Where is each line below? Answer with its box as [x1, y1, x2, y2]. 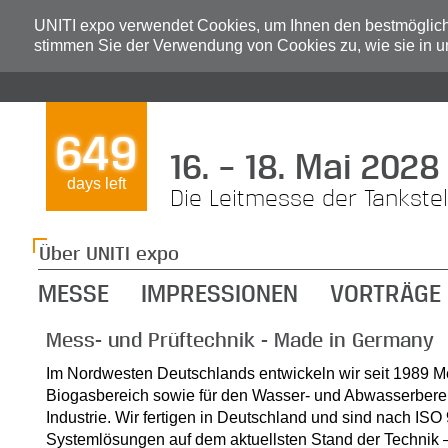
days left [66, 175, 126, 193]
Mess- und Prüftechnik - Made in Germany [45, 325, 434, 352]
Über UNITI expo [39, 239, 180, 264]
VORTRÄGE [329, 277, 441, 307]
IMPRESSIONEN [140, 277, 298, 307]
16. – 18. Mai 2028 [169, 142, 440, 186]
